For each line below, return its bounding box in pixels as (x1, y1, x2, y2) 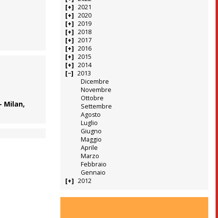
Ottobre (80, 94, 104, 103)
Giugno (80, 127, 102, 136)
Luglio (80, 119, 98, 127)
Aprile (80, 144, 98, 152)
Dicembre (80, 77, 109, 86)
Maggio (80, 135, 102, 144)
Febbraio (80, 160, 107, 169)
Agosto (80, 110, 101, 119)
